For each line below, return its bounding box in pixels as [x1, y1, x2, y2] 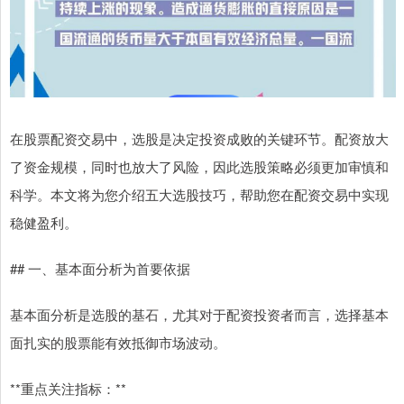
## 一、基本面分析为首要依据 [10, 259, 190, 279]
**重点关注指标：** [10, 379, 126, 399]
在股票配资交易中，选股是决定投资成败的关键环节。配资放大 [10, 129, 389, 149]
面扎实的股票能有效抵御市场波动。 [10, 333, 226, 353]
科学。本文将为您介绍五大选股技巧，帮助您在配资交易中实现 [10, 185, 389, 205]
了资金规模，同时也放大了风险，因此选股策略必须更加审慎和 [10, 157, 389, 177]
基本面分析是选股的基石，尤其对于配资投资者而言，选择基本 [10, 305, 389, 325]
